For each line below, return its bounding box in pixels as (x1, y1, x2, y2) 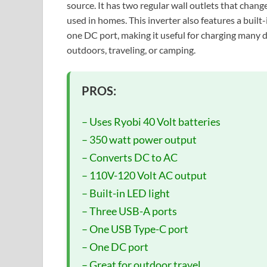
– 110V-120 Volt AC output (82, 168, 207, 182)
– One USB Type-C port (82, 222, 188, 235)
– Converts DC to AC (82, 150, 178, 164)
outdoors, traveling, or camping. (67, 44, 195, 55)
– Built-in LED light (82, 186, 170, 200)
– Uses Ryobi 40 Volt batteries (82, 114, 221, 128)
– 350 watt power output (82, 132, 197, 146)
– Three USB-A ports (82, 204, 177, 218)
